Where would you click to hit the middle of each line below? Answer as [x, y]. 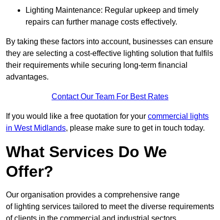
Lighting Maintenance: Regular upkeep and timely [112, 10]
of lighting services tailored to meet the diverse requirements [110, 207]
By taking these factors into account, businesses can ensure [110, 42]
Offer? [30, 172]
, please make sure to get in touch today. [135, 128]
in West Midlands [36, 128]
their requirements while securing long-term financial [97, 65]
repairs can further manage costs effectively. [101, 22]
